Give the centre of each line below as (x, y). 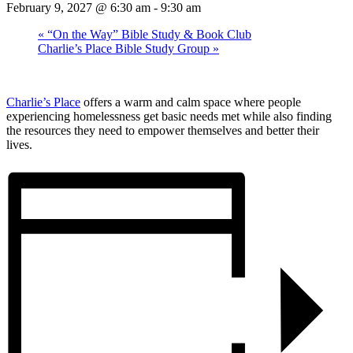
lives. (19, 144)
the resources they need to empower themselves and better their (163, 130)
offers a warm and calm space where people (191, 102)
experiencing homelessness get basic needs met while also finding (169, 116)
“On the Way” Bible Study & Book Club (148, 34)
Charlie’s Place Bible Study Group (125, 48)
